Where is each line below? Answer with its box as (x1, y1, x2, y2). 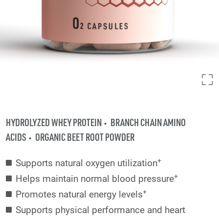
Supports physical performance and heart (16, 203, 185, 216)
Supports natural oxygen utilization (16, 156, 157, 169)
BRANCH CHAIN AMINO (110, 116, 186, 129)
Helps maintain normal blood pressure (16, 172, 174, 185)
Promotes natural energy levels (16, 188, 143, 200)
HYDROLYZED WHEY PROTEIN (6, 116, 102, 129)
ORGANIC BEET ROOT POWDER (35, 131, 134, 144)
